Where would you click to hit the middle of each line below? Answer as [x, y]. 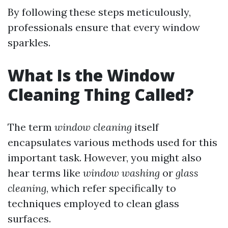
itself [145, 127]
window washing [121, 173]
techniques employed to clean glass [93, 203]
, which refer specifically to [111, 188]
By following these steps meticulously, [99, 12]
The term [31, 127]
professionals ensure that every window [104, 27]
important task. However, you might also [105, 158]
